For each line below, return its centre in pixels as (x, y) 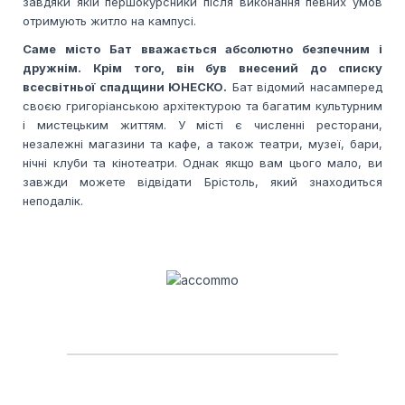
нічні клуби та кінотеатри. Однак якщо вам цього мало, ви (202, 162)
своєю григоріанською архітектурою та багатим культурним (202, 105)
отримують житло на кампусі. (109, 20)
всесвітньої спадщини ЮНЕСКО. (125, 86)
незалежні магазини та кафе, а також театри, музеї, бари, (202, 143)
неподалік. (53, 200)
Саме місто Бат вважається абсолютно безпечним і (202, 48)
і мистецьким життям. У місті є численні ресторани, (202, 124)
